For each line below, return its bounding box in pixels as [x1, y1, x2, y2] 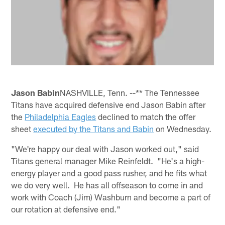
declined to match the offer [96, 111, 196, 122]
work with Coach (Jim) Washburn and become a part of [11, 191, 211, 202]
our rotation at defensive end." [11, 203, 121, 214]
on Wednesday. [154, 123, 212, 134]
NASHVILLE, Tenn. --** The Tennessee [60, 87, 200, 97]
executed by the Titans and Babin [33, 123, 154, 134]
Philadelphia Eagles [25, 111, 96, 122]
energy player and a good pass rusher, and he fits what [11, 167, 207, 178]
